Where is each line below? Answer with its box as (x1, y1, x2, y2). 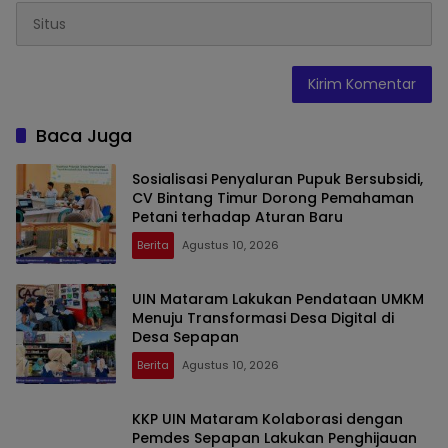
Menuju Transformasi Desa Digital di (132, 307, 394, 328)
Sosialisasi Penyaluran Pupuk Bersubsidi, (132, 168, 423, 189)
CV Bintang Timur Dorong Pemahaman (132, 187, 414, 208)
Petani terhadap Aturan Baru (132, 206, 343, 227)
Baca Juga (36, 123, 132, 149)
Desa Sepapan (132, 326, 239, 347)
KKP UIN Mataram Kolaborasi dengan (132, 408, 403, 429)
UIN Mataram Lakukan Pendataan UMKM (132, 288, 424, 309)
